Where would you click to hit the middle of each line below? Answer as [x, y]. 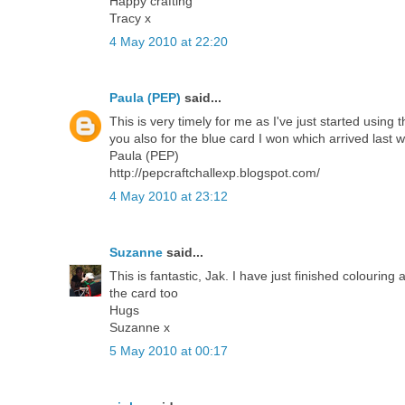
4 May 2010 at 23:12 [169, 197]
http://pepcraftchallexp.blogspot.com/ [215, 173]
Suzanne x [140, 328]
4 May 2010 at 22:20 [169, 42]
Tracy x [130, 19]
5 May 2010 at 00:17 [169, 351]
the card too [144, 293]
